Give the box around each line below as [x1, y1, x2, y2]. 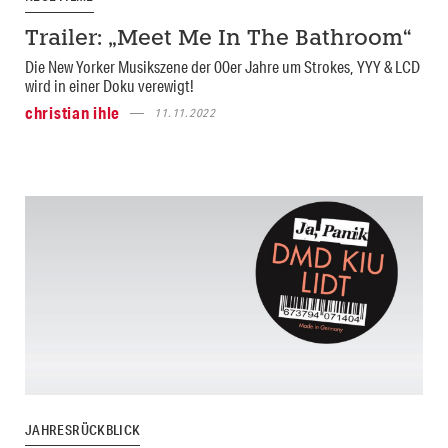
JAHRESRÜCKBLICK [25, 421, 141, 440]
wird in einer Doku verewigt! [25, 75, 194, 97]
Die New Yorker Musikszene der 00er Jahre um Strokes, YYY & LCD [25, 56, 420, 78]
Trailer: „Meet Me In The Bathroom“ [25, 29, 412, 51]
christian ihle [25, 102, 121, 124]
